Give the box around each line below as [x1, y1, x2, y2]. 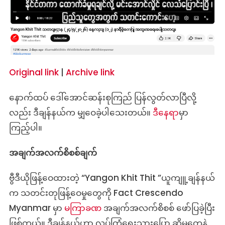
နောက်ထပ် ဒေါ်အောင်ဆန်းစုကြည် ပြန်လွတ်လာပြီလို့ [9, 91, 196, 103]
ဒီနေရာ [152, 106, 179, 119]
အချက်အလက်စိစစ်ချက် [9, 146, 97, 159]
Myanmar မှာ [9, 201, 64, 214]
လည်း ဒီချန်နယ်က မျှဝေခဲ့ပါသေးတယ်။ [9, 106, 153, 119]
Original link [9, 66, 59, 78]
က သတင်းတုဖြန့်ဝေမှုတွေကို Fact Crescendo [9, 186, 183, 199]
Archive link [65, 66, 115, 78]
